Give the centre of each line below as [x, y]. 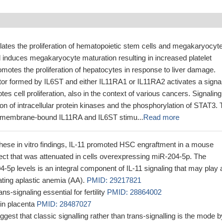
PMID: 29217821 [114, 180]
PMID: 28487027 [64, 204]
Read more [161, 117]
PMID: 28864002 [134, 192]
